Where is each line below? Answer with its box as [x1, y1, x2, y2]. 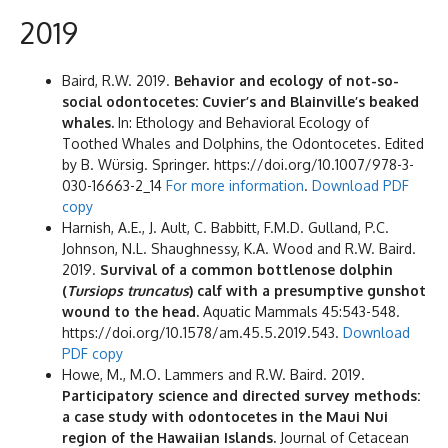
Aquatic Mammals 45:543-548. [203, 303, 400, 321]
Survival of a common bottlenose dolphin [100, 261, 393, 279]
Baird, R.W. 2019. [62, 72, 174, 90]
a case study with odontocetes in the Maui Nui [62, 408, 388, 426]
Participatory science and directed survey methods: [62, 387, 420, 405]
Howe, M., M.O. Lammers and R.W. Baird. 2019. [62, 366, 365, 384]
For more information [166, 177, 304, 195]
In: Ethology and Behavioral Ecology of [118, 114, 369, 132]
